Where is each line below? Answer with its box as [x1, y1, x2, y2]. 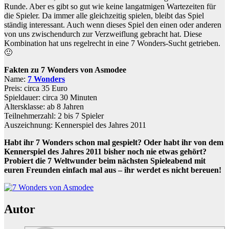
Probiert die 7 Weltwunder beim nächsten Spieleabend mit [4, 156, 205, 165]
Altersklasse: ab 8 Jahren [4, 102, 84, 111]
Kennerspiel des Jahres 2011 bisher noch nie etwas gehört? [4, 147, 207, 156]
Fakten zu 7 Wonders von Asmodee [4, 65, 126, 74]
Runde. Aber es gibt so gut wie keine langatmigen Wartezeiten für [4, 2, 216, 11]
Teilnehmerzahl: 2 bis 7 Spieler [4, 111, 104, 120]
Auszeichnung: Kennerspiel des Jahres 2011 [4, 120, 146, 129]
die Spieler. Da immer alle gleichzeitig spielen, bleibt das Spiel [4, 11, 204, 20]
